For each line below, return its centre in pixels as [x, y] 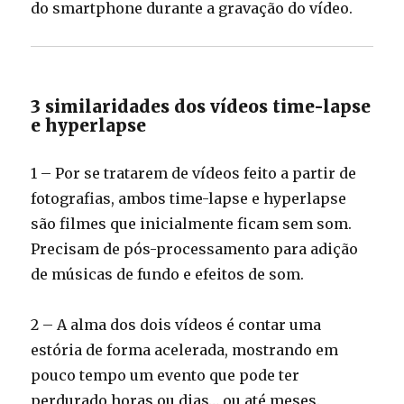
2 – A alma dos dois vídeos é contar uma [176, 325]
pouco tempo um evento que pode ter [165, 376]
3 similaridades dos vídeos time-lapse [201, 107]
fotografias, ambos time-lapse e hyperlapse [189, 199]
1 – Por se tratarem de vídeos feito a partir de [194, 174]
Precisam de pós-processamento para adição [195, 249]
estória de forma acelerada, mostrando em [185, 350]
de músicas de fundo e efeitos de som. [168, 275]
